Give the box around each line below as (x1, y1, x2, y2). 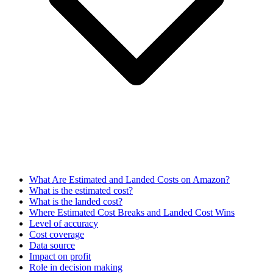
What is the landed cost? (29, 196, 122, 207)
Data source (29, 240, 75, 251)
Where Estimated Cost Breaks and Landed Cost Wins (29, 207, 235, 218)
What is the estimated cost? (29, 185, 133, 196)
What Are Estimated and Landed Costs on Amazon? (29, 174, 230, 185)
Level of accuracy (29, 218, 98, 229)
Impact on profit (29, 251, 91, 262)
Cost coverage (29, 229, 84, 240)
